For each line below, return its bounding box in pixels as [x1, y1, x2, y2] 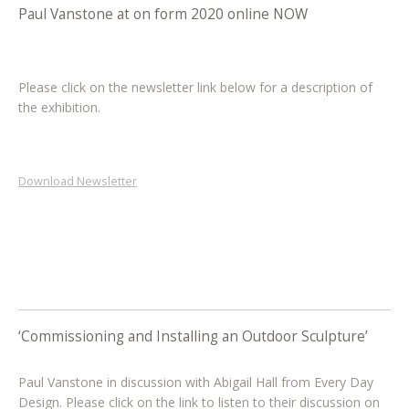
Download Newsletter [18, 173, 137, 189]
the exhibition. [18, 98, 100, 116]
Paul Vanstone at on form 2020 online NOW [18, 5, 308, 25]
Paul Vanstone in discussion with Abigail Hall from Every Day [18, 372, 373, 391]
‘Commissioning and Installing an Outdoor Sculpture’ [18, 326, 368, 346]
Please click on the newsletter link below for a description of [18, 78, 372, 96]
